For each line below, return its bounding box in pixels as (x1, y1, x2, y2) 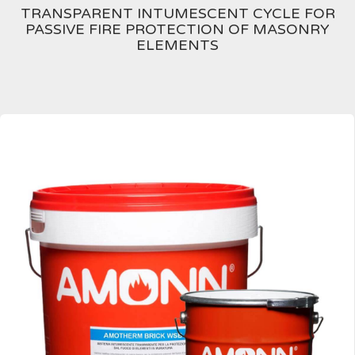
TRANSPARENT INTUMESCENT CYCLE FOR (20, 5, 335, 22)
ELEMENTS (136, 36, 219, 54)
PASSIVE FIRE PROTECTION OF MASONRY (25, 21, 330, 38)
